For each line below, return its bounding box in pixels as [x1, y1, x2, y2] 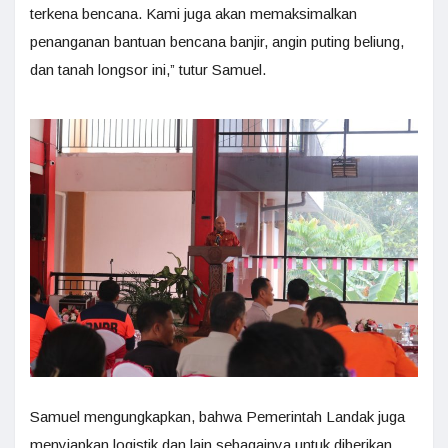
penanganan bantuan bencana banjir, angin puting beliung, [30, 32, 404, 50]
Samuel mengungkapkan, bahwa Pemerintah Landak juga [30, 407, 405, 425]
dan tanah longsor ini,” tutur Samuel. [30, 60, 266, 78]
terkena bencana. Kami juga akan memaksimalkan [30, 4, 357, 22]
